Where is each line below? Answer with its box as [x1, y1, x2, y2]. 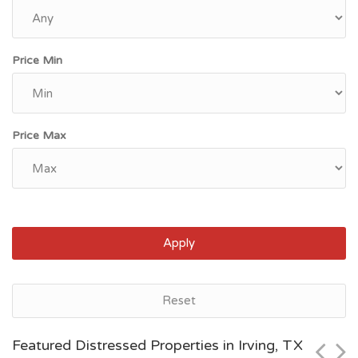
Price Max [12, 129, 66, 142]
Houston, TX [30, 292, 126, 312]
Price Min [12, 54, 62, 67]
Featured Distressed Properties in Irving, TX [12, 336, 303, 354]
